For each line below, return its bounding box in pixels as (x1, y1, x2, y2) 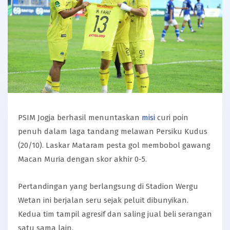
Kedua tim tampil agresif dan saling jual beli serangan (18, 209, 212, 219)
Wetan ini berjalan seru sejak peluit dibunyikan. (18, 195, 188, 205)
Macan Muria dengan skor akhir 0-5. (18, 154, 149, 164)
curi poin (155, 112, 188, 122)
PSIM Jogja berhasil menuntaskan (18, 112, 142, 122)
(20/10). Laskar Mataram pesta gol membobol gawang (18, 140, 210, 150)
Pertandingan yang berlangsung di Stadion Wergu (18, 181, 198, 191)
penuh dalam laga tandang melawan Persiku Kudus (18, 126, 207, 136)
